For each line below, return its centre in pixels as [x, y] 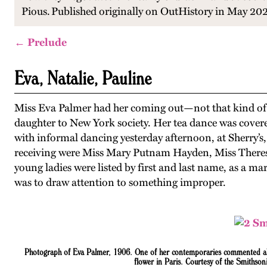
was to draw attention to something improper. [120, 182]
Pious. [36, 11]
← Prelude [41, 42]
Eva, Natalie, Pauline [83, 77]
